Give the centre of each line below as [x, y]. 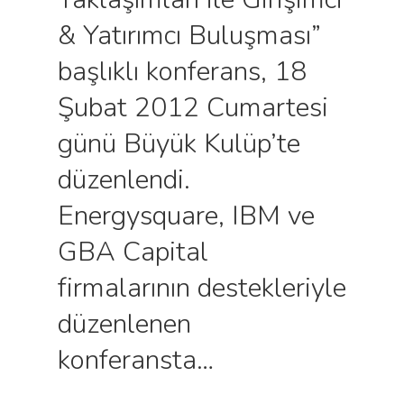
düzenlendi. [124, 180]
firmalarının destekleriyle [202, 288]
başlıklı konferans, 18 [182, 72]
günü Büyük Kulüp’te [179, 144]
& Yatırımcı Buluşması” [189, 36]
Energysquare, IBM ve [186, 216]
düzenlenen [124, 324]
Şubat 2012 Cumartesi [193, 108]
